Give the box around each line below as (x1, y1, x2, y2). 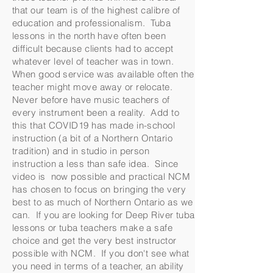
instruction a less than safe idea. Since (12, 158, 179, 169)
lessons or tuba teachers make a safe (12, 222, 173, 233)
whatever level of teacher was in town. (12, 55, 177, 67)
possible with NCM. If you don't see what (12, 247, 190, 259)
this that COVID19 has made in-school (12, 119, 175, 131)
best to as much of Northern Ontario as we (12, 196, 193, 208)
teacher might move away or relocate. (12, 81, 173, 93)
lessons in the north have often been (12, 30, 166, 41)
